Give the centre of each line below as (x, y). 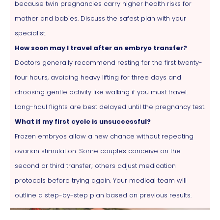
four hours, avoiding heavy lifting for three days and (98, 77)
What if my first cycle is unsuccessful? (83, 121)
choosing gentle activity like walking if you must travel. (101, 92)
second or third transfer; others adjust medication (95, 165)
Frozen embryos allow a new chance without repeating (104, 136)
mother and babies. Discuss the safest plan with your (100, 18)
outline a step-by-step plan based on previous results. (103, 195)
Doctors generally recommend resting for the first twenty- (109, 62)
